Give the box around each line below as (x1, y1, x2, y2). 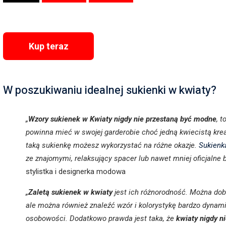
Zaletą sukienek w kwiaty (28, 187, 112, 197)
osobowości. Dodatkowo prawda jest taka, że (26, 213, 176, 223)
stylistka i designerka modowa (26, 166, 126, 176)
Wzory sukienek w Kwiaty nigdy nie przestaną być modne (28, 114, 216, 124)
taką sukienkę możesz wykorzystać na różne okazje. (26, 140, 199, 150)
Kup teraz (28, 40, 69, 51)
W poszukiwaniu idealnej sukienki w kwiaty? (3, 82, 216, 98)
